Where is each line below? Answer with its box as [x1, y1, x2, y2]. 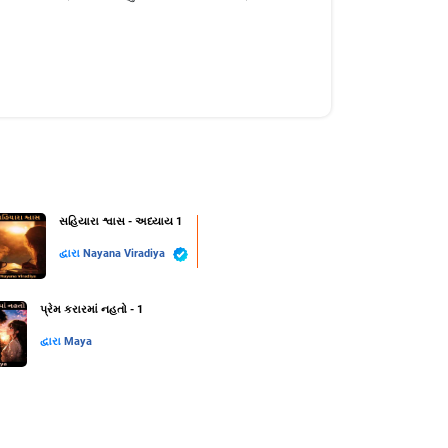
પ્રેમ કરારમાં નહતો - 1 [39, 303, 143, 317]
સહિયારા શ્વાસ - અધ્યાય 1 [59, 215, 182, 229]
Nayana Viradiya [83, 247, 168, 261]
